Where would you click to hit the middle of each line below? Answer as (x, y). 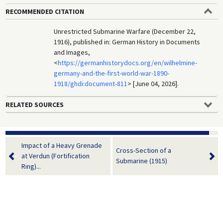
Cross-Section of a (144, 151)
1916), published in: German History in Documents (127, 42)
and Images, (72, 52)
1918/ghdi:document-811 (91, 83)
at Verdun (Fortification (55, 156)
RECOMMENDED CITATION (45, 11)
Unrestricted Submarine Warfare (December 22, (125, 31)
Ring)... (31, 166)
